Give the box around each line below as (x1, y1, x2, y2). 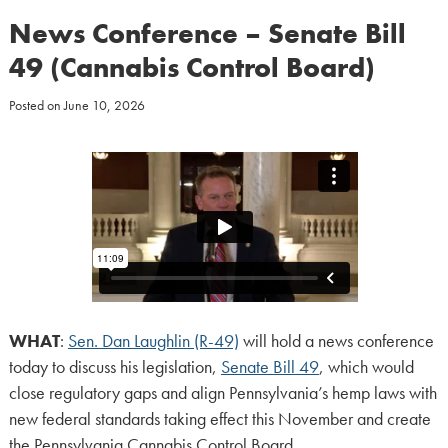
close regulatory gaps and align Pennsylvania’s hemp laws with (8, 381, 437, 404)
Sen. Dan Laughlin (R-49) (67, 329, 239, 352)
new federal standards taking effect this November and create (8, 407, 431, 430)
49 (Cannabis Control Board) (8, 50, 375, 85)
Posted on (8, 96, 64, 114)
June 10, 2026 (63, 96, 145, 114)
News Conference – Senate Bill (8, 16, 406, 51)
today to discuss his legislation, (8, 355, 221, 378)
